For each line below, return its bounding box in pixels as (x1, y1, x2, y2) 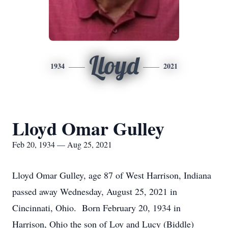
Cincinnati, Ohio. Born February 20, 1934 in (12, 202, 181, 214)
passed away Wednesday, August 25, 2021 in (12, 185, 177, 197)
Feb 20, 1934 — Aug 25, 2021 (12, 139, 112, 150)
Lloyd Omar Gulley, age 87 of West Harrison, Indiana (12, 169, 211, 181)
